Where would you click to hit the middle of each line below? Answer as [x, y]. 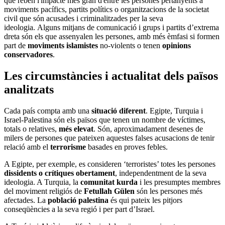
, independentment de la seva [161, 173]
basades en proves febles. [127, 147]
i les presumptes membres [179, 182]
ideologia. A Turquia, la [42, 182]
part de [16, 46]
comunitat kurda [109, 182]
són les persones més [168, 191]
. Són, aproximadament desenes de [148, 129]
